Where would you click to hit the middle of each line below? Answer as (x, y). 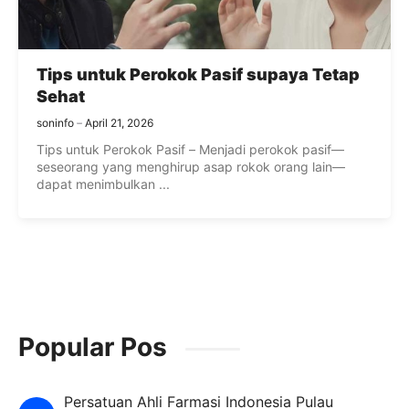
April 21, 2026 (119, 123)
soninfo (55, 123)
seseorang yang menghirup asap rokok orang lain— (191, 167)
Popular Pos (93, 347)
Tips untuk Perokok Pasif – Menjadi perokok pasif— (190, 150)
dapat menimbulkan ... (103, 184)
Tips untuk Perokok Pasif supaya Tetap (198, 75)
